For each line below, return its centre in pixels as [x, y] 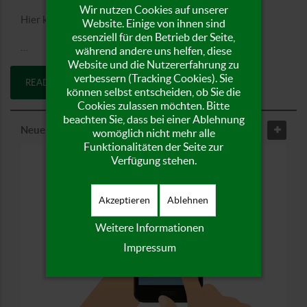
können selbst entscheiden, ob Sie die [153, 91]
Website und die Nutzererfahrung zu [153, 64]
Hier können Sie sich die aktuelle [93, 20]
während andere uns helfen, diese [153, 50]
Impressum [149, 247]
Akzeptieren [124, 200]
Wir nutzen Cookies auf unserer [153, 9]
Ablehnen [188, 200]
